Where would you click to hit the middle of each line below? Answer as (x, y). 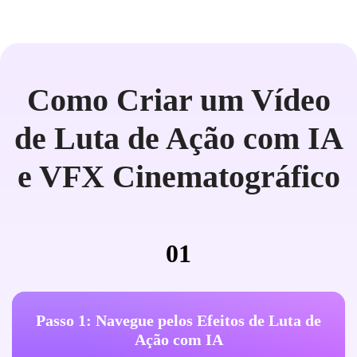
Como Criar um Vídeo (178, 100)
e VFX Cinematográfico (178, 176)
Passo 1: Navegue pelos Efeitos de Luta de (178, 320)
